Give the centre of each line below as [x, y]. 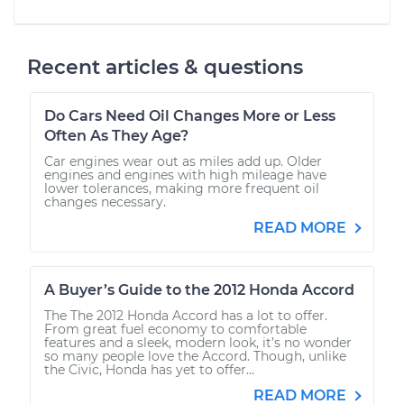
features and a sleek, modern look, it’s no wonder [198, 342]
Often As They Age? [116, 135]
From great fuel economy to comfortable [175, 329]
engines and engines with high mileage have [185, 174]
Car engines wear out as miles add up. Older [183, 161]
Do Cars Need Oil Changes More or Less [190, 115]
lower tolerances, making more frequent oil [182, 188]
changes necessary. [105, 202]
